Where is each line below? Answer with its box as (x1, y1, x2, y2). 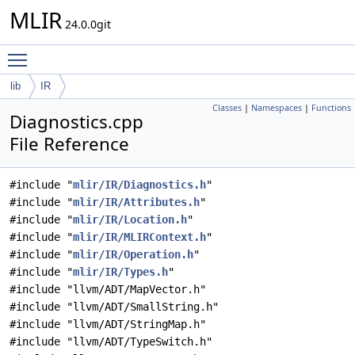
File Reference (10, 132, 129, 156)
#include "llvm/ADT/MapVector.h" (10, 283, 206, 296)
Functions (311, 102, 351, 113)
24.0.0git (62, 17, 111, 32)
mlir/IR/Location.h (73, 213, 187, 226)
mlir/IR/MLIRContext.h (73, 231, 206, 243)
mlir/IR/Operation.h (73, 248, 193, 261)
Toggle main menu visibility (35, 45, 181, 60)
